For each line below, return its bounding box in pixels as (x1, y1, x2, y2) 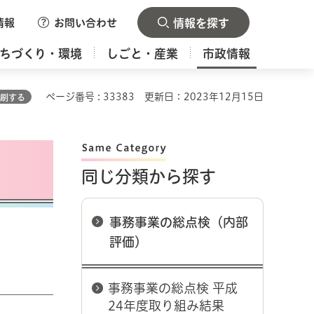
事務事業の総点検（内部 (109, 216, 248, 228)
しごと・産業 (107, 48, 179, 60)
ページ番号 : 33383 (46, 92, 135, 102)
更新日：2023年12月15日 (144, 92, 264, 102)
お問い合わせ (54, 18, 117, 28)
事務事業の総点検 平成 (108, 282, 238, 294)
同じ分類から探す (81, 168, 216, 185)
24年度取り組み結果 (108, 299, 224, 312)
